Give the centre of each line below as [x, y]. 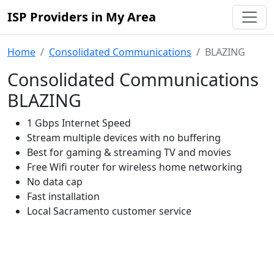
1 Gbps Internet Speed [79, 123]
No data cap [55, 182]
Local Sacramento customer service [109, 211]
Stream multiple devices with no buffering [124, 138]
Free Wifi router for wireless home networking [135, 167]
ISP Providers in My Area [82, 17]
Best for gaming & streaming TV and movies [129, 152]
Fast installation [63, 196]
